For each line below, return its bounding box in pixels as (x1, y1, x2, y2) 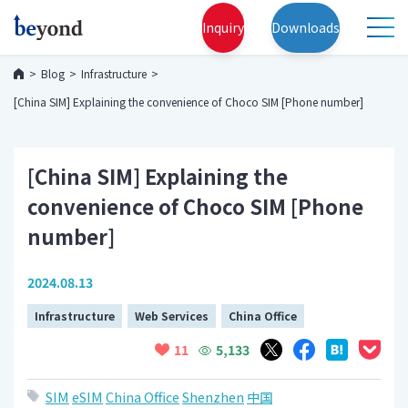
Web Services (135, 308, 209, 323)
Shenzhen (182, 387, 244, 406)
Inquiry (202, 17, 244, 36)
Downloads (271, 17, 340, 36)
